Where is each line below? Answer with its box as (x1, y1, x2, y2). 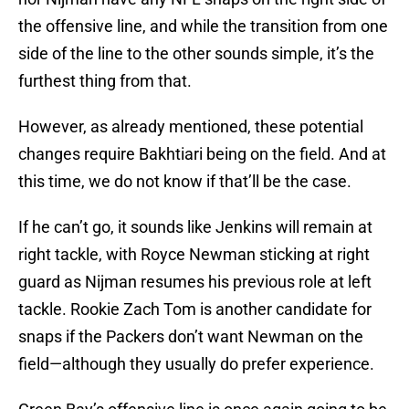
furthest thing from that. (18, 71, 192, 91)
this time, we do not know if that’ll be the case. (18, 172, 351, 192)
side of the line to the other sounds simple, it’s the (18, 44, 374, 64)
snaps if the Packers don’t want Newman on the (18, 327, 363, 347)
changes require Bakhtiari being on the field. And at (18, 144, 386, 164)
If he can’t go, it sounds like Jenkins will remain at (18, 217, 372, 237)
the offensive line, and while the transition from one (18, 16, 388, 37)
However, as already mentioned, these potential (18, 117, 363, 137)
